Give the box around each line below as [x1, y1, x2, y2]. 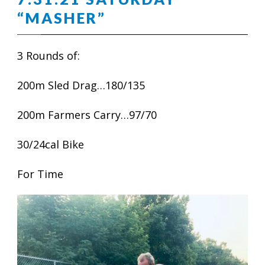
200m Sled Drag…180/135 [17, 78, 145, 92]
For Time [17, 167, 63, 181]
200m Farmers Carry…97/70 [17, 108, 157, 122]
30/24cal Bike [17, 137, 84, 151]
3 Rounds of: [17, 49, 80, 63]
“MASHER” [17, 9, 106, 27]
